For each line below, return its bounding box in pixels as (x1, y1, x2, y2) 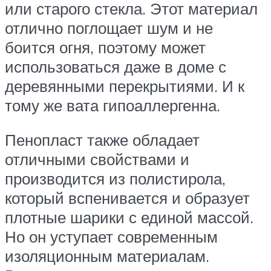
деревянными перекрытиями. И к (5, 76, 244, 96)
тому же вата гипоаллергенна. (5, 95, 220, 115)
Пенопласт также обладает (5, 130, 200, 150)
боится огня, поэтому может (5, 37, 206, 57)
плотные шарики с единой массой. (5, 207, 253, 227)
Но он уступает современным (5, 227, 218, 247)
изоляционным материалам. (5, 246, 209, 266)
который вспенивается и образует (5, 188, 250, 208)
